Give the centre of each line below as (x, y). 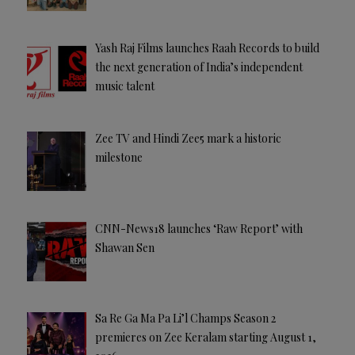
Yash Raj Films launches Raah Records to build (207, 48)
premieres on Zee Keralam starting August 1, (205, 338)
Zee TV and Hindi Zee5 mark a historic (188, 139)
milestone (118, 158)
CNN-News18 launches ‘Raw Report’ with (198, 228)
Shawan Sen (124, 247)
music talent (124, 86)
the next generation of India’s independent (198, 67)
